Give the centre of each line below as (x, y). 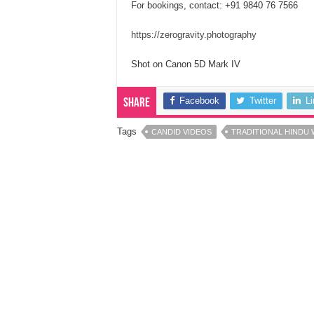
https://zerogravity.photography (194, 35)
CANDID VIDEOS (182, 132)
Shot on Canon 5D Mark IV (186, 64)
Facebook (199, 101)
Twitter (263, 101)
